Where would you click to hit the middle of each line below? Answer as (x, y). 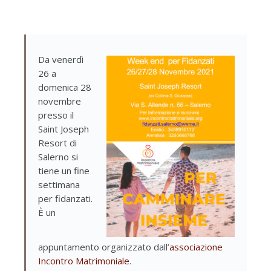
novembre (60, 101)
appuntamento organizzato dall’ (104, 247)
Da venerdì (61, 59)
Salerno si (58, 156)
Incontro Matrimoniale (84, 260)
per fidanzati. (65, 198)
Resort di (57, 142)
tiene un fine (64, 170)
